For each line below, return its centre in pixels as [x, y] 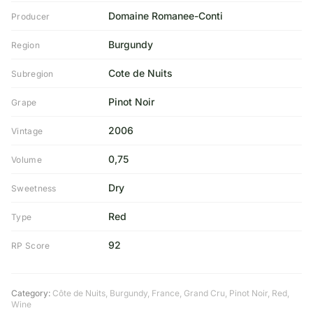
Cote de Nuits [140, 73]
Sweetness [34, 188]
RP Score [31, 246]
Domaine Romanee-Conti [165, 16]
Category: [31, 293]
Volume [27, 160]
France [166, 293]
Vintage [27, 131]
